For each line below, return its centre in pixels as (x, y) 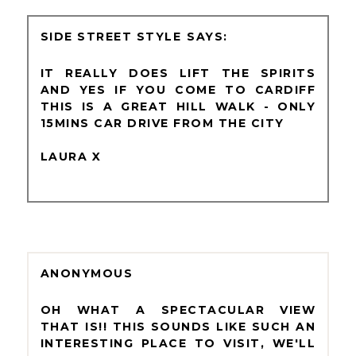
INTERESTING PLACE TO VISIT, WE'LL (178, 344)
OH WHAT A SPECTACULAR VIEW (178, 310)
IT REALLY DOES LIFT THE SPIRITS (178, 73)
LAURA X (71, 156)
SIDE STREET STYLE (111, 36)
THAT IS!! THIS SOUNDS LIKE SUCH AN (178, 327)
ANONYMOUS (87, 274)
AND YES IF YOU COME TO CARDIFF (178, 89)
